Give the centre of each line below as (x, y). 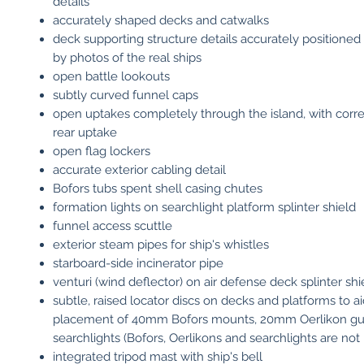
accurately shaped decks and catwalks (161, 20)
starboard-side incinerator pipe (138, 263)
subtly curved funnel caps (126, 95)
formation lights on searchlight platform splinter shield (204, 207)
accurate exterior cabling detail (139, 170)
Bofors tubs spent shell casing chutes (158, 188)
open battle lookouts (111, 76)
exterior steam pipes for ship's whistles (161, 245)
